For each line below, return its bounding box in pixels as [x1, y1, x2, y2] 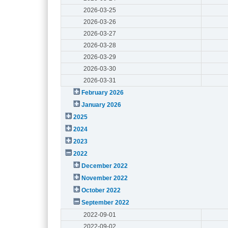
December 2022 [81, 162, 128, 169]
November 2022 [81, 174, 128, 182]
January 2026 [81, 101, 122, 108]
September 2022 [81, 198, 130, 206]
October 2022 [81, 186, 121, 194]
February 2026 [81, 89, 124, 96]
